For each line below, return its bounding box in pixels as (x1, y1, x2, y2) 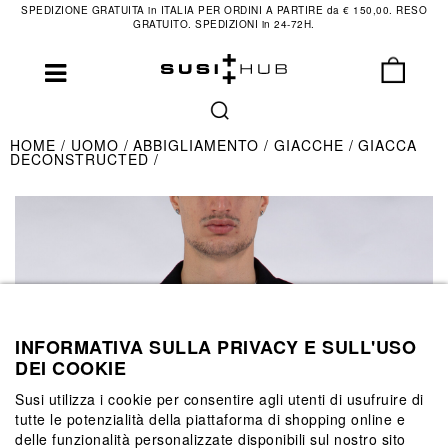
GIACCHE (273, 135, 349, 155)
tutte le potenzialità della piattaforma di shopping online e (15, 408, 405, 429)
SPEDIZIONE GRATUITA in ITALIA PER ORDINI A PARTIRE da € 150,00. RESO (21, 3, 427, 17)
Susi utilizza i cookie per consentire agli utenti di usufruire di (15, 388, 424, 409)
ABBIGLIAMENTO (133, 135, 264, 155)
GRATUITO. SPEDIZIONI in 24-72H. (133, 17, 315, 31)
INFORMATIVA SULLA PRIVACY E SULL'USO (15, 333, 416, 360)
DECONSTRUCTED (10, 149, 154, 169)
